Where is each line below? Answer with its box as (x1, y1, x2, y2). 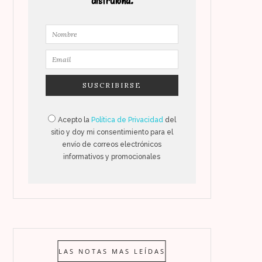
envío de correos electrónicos (62, 140, 162, 149)
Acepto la (58, 115, 92, 124)
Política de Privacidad (91, 115, 164, 124)
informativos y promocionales (63, 152, 161, 161)
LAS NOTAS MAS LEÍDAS (58, 246, 166, 256)
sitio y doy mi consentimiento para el (50, 127, 173, 136)
